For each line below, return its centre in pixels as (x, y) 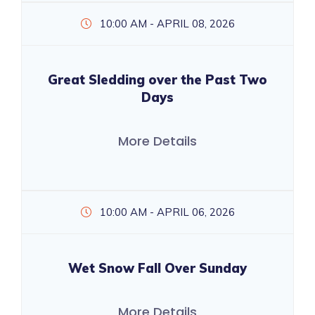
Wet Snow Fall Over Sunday (157, 268)
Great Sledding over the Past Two (157, 80)
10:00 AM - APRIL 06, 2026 (166, 212)
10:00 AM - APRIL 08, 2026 (166, 24)
